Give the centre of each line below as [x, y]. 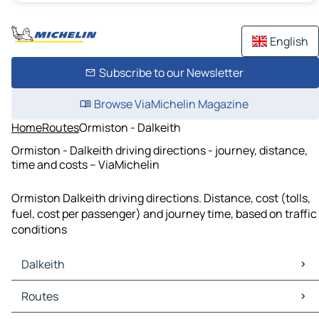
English [289, 41]
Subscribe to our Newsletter [171, 73]
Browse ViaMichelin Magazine [171, 104]
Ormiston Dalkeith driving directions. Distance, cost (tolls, [161, 198]
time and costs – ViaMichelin [85, 164]
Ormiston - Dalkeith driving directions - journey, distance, [159, 150]
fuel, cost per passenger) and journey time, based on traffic [164, 214]
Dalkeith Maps [51, 289]
